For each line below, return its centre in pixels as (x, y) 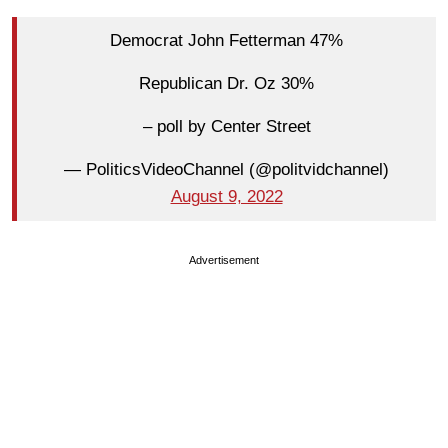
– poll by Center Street (226, 127)
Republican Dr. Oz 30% (226, 84)
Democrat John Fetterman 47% (226, 41)
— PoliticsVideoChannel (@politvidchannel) (226, 170)
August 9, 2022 (226, 197)
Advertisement (224, 259)
